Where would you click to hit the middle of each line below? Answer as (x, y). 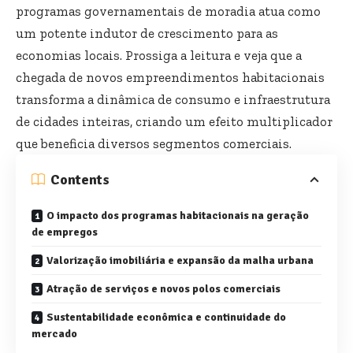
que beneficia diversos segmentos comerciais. (154, 143)
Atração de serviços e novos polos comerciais (163, 288)
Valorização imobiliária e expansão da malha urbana (180, 260)
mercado (54, 333)
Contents (80, 179)
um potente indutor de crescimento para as (147, 33)
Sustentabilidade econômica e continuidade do (166, 317)
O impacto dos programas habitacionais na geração (178, 215)
